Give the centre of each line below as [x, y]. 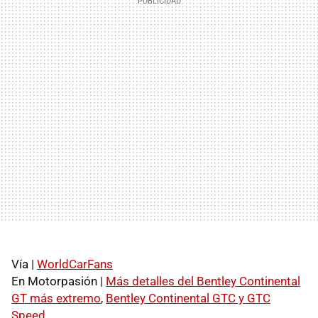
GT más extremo [56, 298]
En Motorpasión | [59, 281]
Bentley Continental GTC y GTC [188, 298]
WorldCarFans [75, 264]
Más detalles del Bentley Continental [203, 281]
